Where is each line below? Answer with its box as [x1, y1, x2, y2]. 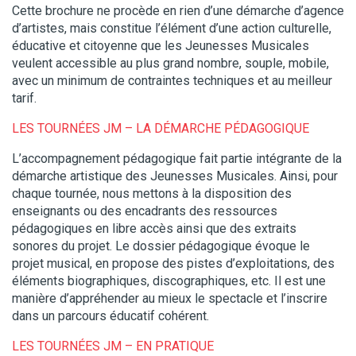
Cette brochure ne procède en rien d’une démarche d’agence [12, 2, 344, 18]
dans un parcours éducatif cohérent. [12, 308, 209, 323]
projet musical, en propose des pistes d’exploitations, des [12, 255, 335, 271]
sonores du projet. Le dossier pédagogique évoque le [12, 238, 310, 253]
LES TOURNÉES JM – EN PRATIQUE [12, 338, 214, 354]
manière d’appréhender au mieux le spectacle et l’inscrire [12, 290, 327, 306]
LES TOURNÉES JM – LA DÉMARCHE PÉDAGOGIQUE [12, 120, 309, 136]
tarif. [12, 90, 37, 106]
